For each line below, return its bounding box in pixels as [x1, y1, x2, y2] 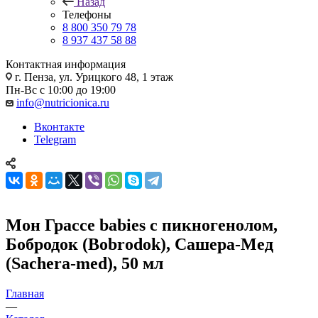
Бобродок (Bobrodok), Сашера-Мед [6, 234, 273, 253]
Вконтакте [34, 120, 84, 133]
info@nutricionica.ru [16, 96, 109, 109]
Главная [6, 287, 44, 300]
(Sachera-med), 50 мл [6, 253, 163, 273]
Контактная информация [6, 57, 126, 70]
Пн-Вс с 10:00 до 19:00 [6, 83, 116, 96]
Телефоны [62, 8, 111, 21]
